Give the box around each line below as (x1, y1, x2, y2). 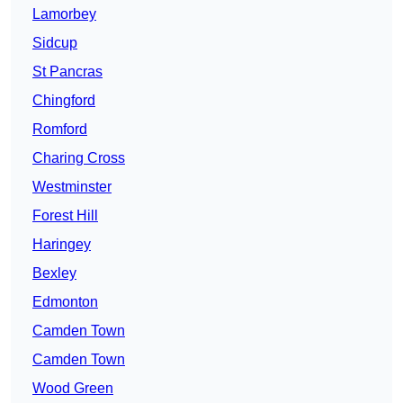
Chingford (32, 93, 95, 109)
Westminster (32, 179, 112, 195)
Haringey (32, 237, 91, 253)
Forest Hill (32, 208, 98, 224)
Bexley (32, 265, 76, 282)
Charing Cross (32, 150, 125, 166)
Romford (32, 121, 87, 138)
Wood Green (32, 381, 113, 397)
